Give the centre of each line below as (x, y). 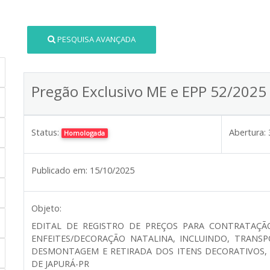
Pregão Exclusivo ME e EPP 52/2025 (149, 91)
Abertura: (247, 132)
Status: (45, 132)
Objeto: (46, 208)
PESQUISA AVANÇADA (97, 39)
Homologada (85, 133)
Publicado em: (59, 170)
